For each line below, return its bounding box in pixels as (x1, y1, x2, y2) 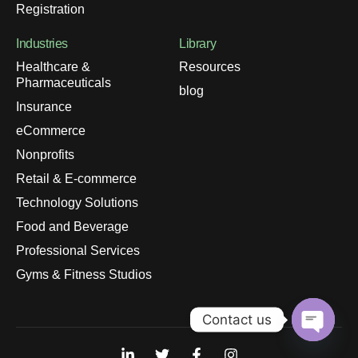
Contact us (202, 311, 272, 328)
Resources (179, 59, 241, 74)
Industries (16, 36, 68, 50)
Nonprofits (16, 147, 74, 161)
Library (179, 36, 217, 50)
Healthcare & (16, 59, 90, 74)
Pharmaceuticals (16, 75, 111, 89)
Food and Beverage (16, 219, 129, 233)
